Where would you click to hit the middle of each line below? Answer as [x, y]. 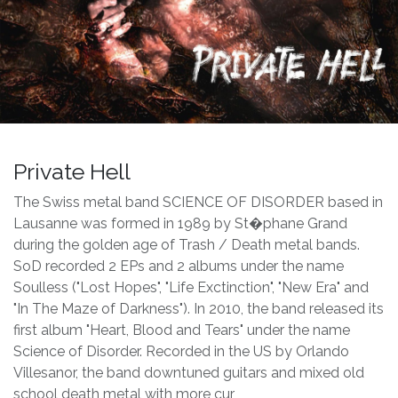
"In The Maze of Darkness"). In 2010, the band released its [199, 308]
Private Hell [72, 171]
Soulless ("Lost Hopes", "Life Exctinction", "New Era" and [191, 287]
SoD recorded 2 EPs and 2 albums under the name [179, 266]
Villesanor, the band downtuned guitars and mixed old [189, 372]
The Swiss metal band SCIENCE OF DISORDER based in [198, 202]
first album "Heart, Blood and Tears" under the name [182, 330]
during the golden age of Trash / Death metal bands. [187, 244]
